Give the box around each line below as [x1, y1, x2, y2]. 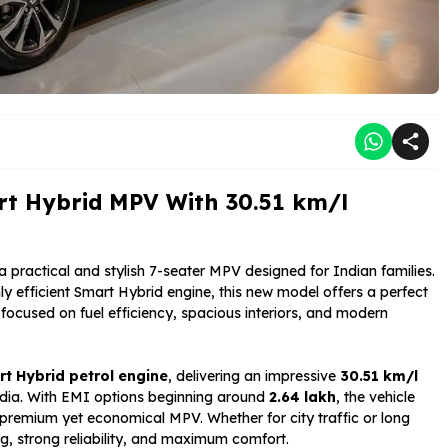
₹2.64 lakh [269, 387, 336, 406]
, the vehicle [336, 387, 415, 406]
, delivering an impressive [168, 366, 340, 385]
